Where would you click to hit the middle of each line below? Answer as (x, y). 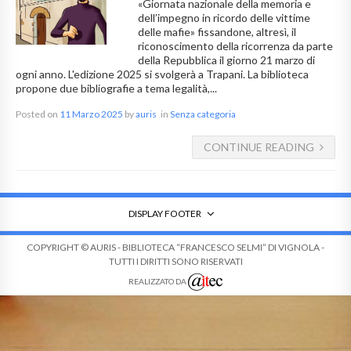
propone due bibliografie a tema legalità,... (116, 89)
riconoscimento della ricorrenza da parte (235, 46)
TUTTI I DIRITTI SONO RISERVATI (175, 262)
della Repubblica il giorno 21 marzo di (226, 60)
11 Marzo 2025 (91, 114)
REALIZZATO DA (158, 282)
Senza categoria (203, 114)
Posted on (38, 114)
